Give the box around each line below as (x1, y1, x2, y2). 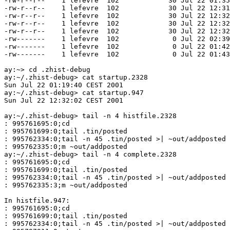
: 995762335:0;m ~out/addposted (4, 142, 127, 150)
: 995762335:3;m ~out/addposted (4, 181, 127, 189)
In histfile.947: (4, 196, 70, 204)
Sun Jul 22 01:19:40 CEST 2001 (4, 81, 123, 89)
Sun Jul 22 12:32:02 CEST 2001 (4, 96, 123, 104)
